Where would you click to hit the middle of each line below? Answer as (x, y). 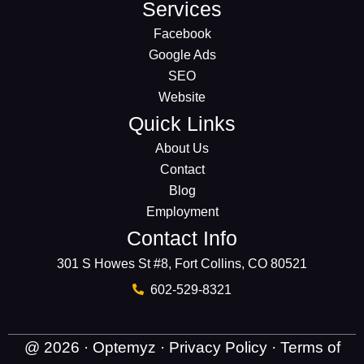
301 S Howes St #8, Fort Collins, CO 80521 (182, 263)
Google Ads (182, 54)
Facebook (182, 33)
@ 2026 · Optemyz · (96, 347)
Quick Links (182, 123)
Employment (182, 211)
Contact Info (182, 238)
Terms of (310, 347)
